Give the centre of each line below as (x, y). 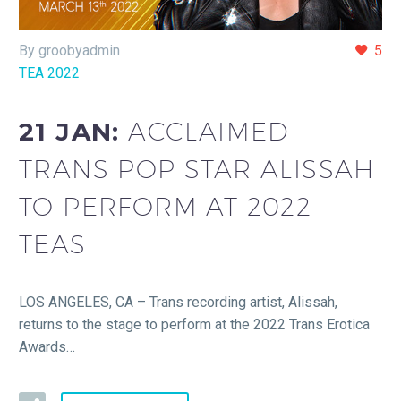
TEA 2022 (49, 73)
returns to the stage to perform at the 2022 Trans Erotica (194, 325)
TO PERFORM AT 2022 (166, 206)
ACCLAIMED (209, 131)
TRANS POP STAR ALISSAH (197, 168)
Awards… (47, 347)
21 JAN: (74, 131)
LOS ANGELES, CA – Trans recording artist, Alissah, (178, 303)
